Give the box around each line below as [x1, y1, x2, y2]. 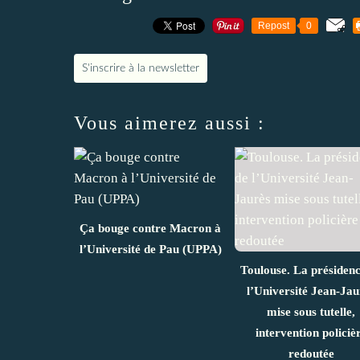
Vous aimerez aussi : [74, 112, 265, 134]
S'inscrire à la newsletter [82, 63, 199, 75]
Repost [258, 20, 289, 32]
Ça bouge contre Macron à [80, 222, 221, 235]
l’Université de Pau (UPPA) [79, 243, 222, 256]
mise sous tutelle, [267, 305, 355, 319]
